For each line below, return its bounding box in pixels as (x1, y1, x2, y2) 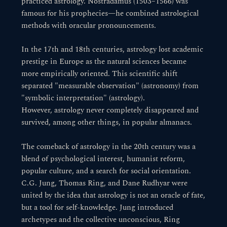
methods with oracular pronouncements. (21, 20, 157, 31)
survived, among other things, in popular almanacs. (21, 117, 193, 129)
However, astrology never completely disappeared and (21, 105, 199, 117)
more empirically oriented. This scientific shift (21, 68, 178, 80)
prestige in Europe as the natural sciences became (21, 56, 187, 68)
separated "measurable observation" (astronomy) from (21, 81, 199, 92)
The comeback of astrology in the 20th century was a (21, 141, 196, 153)
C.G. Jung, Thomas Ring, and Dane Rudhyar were (21, 177, 188, 189)
